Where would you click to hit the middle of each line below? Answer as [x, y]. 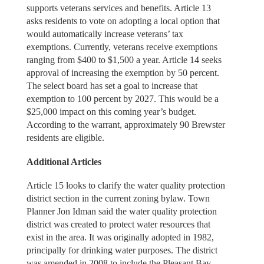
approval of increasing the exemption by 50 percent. [123, 73]
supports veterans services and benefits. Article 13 [118, 8]
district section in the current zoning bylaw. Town [118, 199]
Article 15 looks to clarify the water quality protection [126, 186]
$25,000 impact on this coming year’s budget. [111, 112]
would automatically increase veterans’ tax [105, 34]
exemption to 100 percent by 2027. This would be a [122, 99]
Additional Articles [64, 161]
